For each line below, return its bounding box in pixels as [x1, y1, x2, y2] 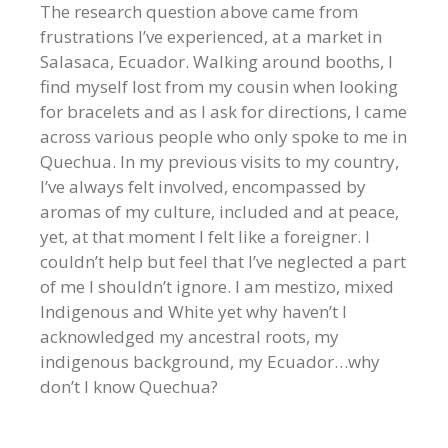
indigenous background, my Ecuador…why [40, 349, 380, 373]
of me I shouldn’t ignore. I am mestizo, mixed [40, 274, 394, 298]
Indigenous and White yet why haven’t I [40, 299, 347, 323]
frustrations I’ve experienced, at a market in [40, 24, 382, 48]
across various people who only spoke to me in [40, 124, 407, 148]
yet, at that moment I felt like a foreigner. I [40, 224, 370, 248]
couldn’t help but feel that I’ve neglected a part [40, 249, 406, 273]
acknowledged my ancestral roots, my [40, 324, 339, 348]
